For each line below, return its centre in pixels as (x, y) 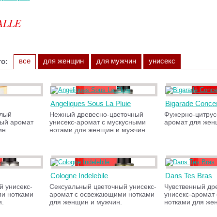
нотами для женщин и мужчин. (99, 130)
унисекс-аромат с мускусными (98, 122)
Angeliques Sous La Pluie (91, 103)
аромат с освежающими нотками (102, 194)
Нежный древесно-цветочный (97, 114)
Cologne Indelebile (79, 176)
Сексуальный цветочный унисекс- (103, 186)
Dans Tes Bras (189, 176)
